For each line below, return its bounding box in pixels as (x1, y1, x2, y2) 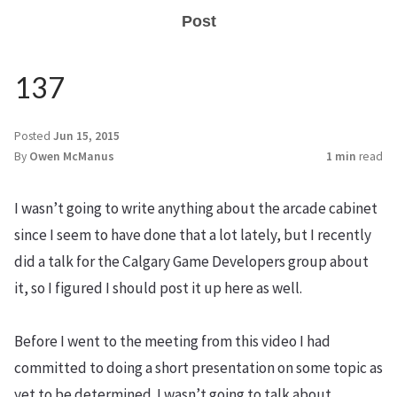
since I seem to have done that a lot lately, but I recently (14, 225, 371, 245)
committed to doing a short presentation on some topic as (14, 358, 383, 378)
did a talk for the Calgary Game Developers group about (14, 252, 369, 271)
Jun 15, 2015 (53, 128, 120, 144)
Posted (14, 128, 53, 144)
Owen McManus (29, 149, 114, 164)
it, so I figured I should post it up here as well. (14, 278, 302, 298)
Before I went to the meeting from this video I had (14, 331, 331, 351)
